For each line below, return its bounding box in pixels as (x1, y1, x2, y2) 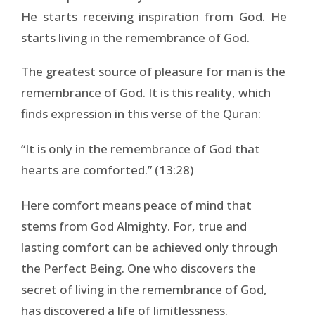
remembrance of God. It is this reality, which (21, 84, 271, 101)
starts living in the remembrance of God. (21, 29, 250, 46)
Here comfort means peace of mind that (21, 196, 252, 213)
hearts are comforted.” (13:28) (21, 161, 193, 178)
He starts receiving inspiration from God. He (21, 8, 287, 25)
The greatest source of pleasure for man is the (21, 63, 285, 79)
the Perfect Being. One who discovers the (21, 259, 256, 276)
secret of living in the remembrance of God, (21, 281, 267, 297)
